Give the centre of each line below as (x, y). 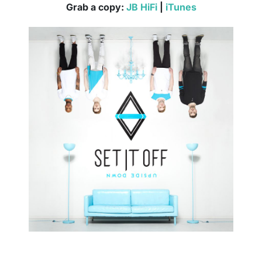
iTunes (181, 7)
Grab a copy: (96, 7)
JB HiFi (142, 7)
